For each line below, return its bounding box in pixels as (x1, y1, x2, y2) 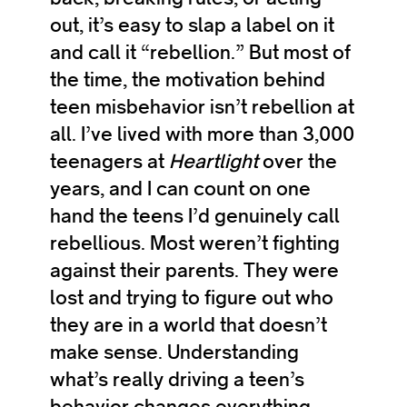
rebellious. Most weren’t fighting (50, 231, 340, 255)
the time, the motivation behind (50, 67, 325, 92)
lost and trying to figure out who (50, 285, 333, 310)
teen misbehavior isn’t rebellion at (50, 94, 354, 119)
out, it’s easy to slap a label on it (50, 13, 334, 37)
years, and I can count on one (50, 176, 311, 201)
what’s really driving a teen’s (50, 367, 304, 392)
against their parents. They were (50, 258, 339, 283)
